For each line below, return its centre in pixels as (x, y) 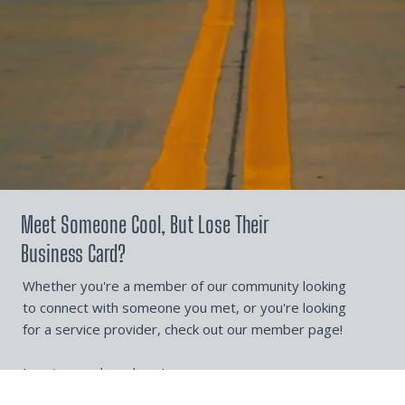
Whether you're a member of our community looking (184, 286)
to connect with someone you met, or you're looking (184, 308)
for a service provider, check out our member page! (182, 330)
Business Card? (73, 253)
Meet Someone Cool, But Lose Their (145, 224)
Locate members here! (93, 373)
